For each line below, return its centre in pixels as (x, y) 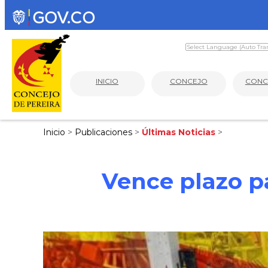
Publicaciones (105, 132)
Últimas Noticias (180, 132)
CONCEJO (188, 81)
